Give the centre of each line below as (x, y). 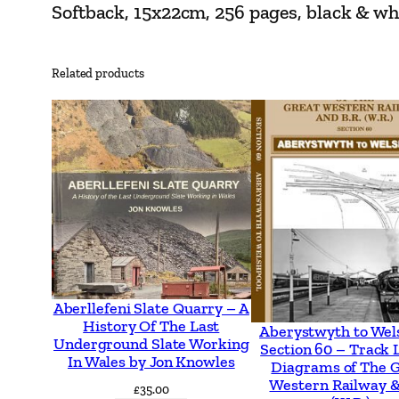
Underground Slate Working (151, 343)
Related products (98, 73)
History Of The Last (151, 326)
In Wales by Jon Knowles (151, 361)
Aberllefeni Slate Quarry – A (151, 308)
